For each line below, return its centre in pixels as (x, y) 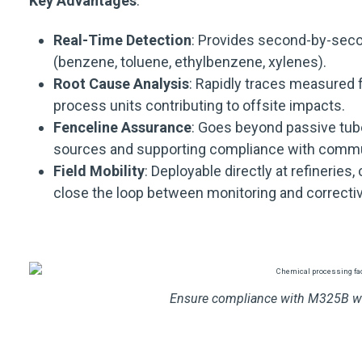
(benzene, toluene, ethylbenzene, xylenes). (190, 62)
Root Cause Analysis (121, 84)
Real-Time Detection (122, 40)
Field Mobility (99, 171)
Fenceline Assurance (122, 128)
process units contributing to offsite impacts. (199, 106)
